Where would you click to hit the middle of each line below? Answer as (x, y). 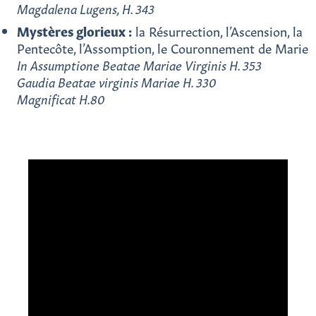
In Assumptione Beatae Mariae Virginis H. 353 (139, 65)
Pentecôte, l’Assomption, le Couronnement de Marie (163, 48)
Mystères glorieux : (74, 31)
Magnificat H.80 (61, 99)
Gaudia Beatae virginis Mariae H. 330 (116, 82)
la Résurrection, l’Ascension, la (217, 31)
